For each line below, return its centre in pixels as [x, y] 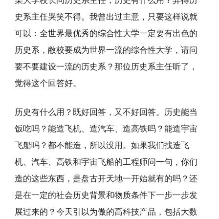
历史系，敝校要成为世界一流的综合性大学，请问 [106, 50]
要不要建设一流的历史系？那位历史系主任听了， [106, 66]
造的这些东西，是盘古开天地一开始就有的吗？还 [106, 178]
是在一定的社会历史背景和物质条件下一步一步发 [106, 195]
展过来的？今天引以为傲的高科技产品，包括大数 [106, 212]
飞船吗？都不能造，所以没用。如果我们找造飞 [102, 145]
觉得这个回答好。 [48, 83]
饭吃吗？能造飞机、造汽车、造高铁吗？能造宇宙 [106, 129]
